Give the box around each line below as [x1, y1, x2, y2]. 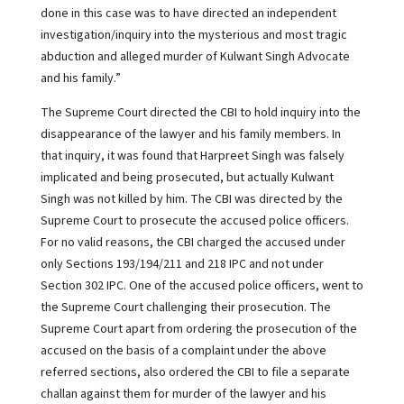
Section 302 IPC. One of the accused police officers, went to [40, 277, 363, 295]
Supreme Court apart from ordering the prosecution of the [40, 320, 357, 338]
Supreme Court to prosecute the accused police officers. [40, 212, 349, 230]
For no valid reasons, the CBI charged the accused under [40, 234, 345, 252]
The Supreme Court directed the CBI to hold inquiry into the [40, 104, 361, 122]
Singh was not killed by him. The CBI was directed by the [40, 190, 343, 208]
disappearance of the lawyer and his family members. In [40, 125, 341, 143]
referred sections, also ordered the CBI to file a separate [40, 363, 350, 381]
